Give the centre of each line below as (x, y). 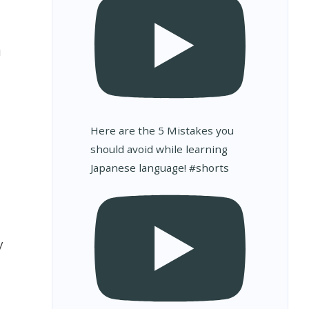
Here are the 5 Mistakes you (162, 131)
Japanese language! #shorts (159, 168)
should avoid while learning (159, 149)
